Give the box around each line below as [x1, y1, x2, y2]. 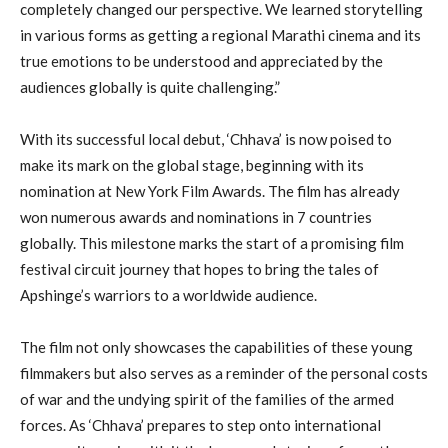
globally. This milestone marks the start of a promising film [20, 233, 404, 252]
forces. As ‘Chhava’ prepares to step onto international [20, 415, 381, 434]
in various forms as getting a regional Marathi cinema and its [20, 25, 421, 44]
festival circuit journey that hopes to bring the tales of [20, 259, 379, 278]
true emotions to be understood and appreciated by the [20, 51, 383, 70]
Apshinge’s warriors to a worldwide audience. [20, 285, 317, 304]
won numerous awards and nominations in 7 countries [20, 207, 372, 226]
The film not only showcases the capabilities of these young [20, 337, 413, 356]
